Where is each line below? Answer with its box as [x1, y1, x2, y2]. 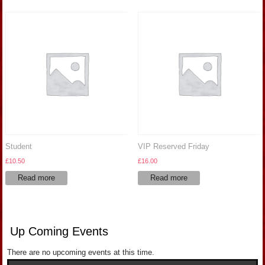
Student [5, 141, 33, 151]
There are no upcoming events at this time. [7, 247, 155, 257]
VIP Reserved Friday [137, 141, 209, 151]
